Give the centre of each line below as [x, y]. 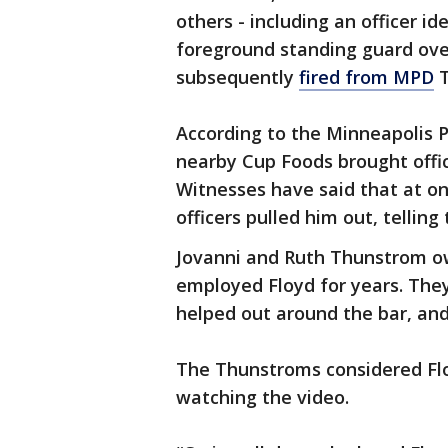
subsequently [237, 77]
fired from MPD [366, 77]
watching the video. [262, 397]
